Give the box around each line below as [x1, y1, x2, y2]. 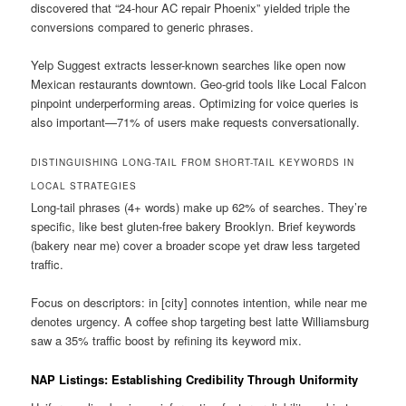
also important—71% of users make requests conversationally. [31, 113, 361, 131]
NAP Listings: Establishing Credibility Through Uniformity [31, 370, 359, 388]
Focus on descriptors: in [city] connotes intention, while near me [31, 294, 368, 312]
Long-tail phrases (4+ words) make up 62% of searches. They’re [31, 198, 368, 217]
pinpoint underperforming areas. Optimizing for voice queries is [31, 94, 360, 112]
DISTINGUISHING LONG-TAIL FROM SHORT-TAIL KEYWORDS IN [31, 156, 355, 169]
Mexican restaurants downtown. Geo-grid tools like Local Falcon [31, 75, 367, 93]
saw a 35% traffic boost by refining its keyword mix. [31, 332, 303, 350]
